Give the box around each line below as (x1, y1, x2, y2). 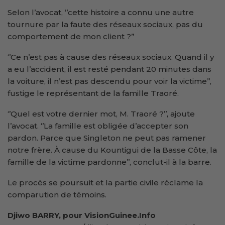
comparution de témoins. (8, 189, 106, 199)
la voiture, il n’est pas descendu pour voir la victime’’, (8, 76, 211, 86)
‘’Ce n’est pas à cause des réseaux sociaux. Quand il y (8, 52, 214, 62)
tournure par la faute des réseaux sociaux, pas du (8, 19, 203, 29)
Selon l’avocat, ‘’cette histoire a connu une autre (8, 7, 194, 17)
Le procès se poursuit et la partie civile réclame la (8, 177, 203, 187)
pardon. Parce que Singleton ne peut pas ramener (8, 133, 206, 143)
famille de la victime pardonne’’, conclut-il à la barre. (8, 157, 211, 167)
